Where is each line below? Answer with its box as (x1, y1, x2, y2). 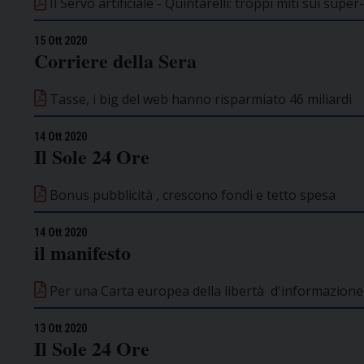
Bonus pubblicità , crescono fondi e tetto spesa (46, 185, 336, 204)
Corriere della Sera (34, 45, 197, 75)
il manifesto (34, 237, 131, 266)
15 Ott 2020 (34, 33, 87, 47)
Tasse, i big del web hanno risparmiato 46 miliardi (46, 89, 352, 108)
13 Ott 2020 (34, 321, 87, 335)
